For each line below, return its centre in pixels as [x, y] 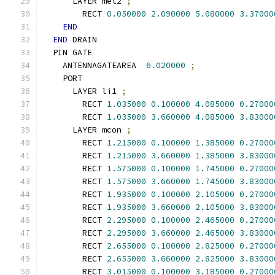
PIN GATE [68, 52]
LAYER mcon [85, 130]
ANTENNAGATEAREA [95, 65]
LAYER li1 [82, 91]
